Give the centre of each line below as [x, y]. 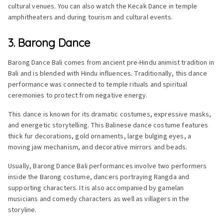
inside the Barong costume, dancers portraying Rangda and [99, 177]
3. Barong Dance [49, 43]
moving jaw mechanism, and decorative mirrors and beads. [98, 147]
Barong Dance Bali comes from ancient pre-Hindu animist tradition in [111, 62]
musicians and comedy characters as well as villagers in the [99, 199]
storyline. [22, 210]
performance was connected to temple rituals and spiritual [98, 84]
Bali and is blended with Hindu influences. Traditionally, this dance [108, 73]
